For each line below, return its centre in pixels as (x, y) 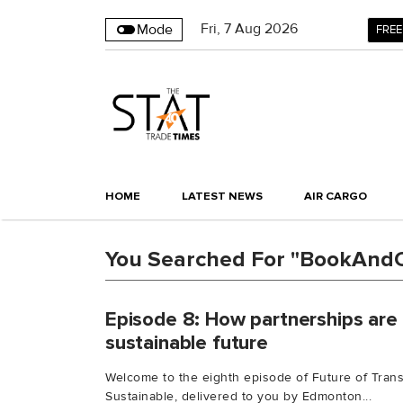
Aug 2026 (266, 29)
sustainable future (187, 343)
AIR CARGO (336, 197)
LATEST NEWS (222, 197)
